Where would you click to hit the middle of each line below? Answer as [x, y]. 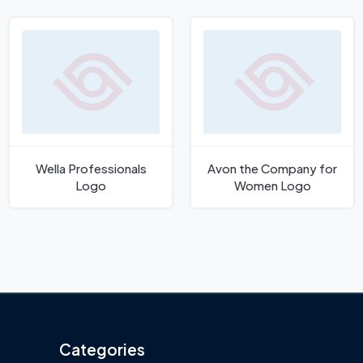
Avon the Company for [272, 169]
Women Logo [272, 186]
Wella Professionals [91, 169]
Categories [102, 349]
